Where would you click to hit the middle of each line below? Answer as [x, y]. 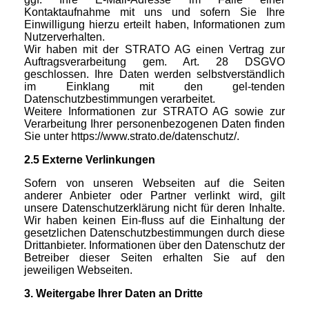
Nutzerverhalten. [64, 37]
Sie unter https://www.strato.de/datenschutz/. [132, 137]
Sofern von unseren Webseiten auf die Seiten [154, 183]
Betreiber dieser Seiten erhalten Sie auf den [154, 258]
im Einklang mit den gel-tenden [154, 87]
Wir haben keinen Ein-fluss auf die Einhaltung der [154, 221]
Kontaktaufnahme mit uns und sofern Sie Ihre [154, 12]
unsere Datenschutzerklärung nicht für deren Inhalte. [154, 208]
